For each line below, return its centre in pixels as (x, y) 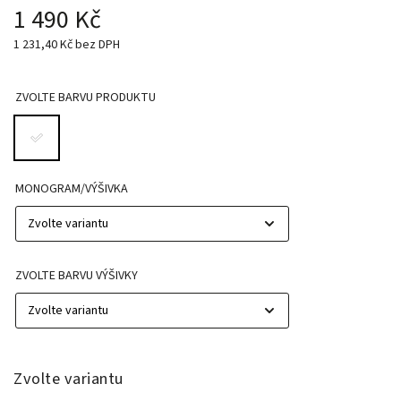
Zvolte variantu (68, 379)
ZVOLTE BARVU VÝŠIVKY (77, 276)
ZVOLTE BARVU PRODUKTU (85, 98)
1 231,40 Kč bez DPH (67, 44)
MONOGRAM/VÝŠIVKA (72, 189)
